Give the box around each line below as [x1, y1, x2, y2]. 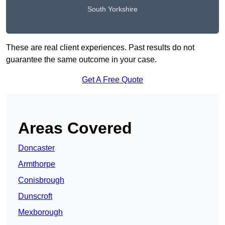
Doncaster [18, 144, 55, 153]
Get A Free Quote [82, 75, 143, 84]
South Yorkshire [87, 5, 138, 14]
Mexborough [18, 208, 63, 217]
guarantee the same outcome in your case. [6, 55, 157, 64]
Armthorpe [18, 160, 55, 169]
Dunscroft [18, 192, 52, 201]
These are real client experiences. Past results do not [6, 43, 194, 52]
